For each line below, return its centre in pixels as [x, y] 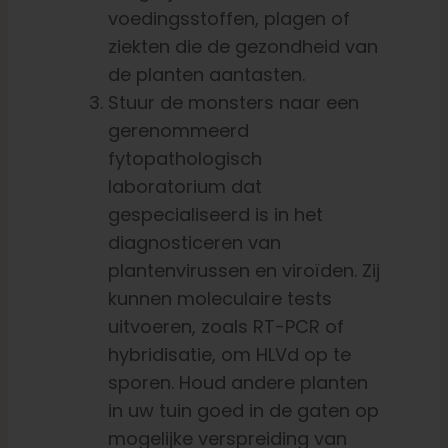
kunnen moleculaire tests [219, 299]
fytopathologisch [184, 159]
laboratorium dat [184, 187]
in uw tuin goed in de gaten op [243, 411]
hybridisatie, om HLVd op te [229, 355]
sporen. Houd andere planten [237, 383]
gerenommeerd [178, 131]
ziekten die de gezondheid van [242, 47]
